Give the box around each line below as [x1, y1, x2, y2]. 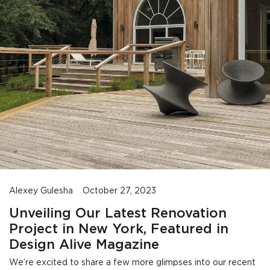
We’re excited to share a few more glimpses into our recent [9, 259, 256, 267]
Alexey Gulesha [9, 187, 73, 195]
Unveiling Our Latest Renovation [9, 208, 227, 221]
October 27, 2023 [83, 187, 156, 195]
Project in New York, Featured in [9, 224, 228, 236]
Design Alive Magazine [9, 239, 159, 252]
